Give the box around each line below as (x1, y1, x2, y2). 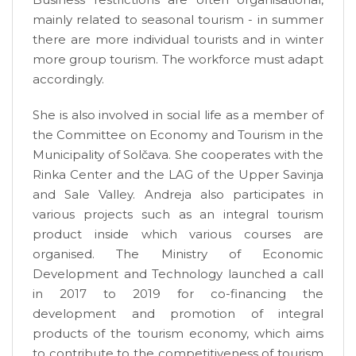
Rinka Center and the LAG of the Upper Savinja (33, 166, 323, 182)
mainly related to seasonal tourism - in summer (33, 11, 323, 27)
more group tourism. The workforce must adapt (33, 51, 323, 67)
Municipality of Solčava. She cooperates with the (33, 146, 323, 162)
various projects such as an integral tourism (33, 206, 323, 222)
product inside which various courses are (33, 226, 323, 242)
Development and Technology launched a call (33, 265, 323, 281)
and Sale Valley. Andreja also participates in (33, 186, 323, 202)
